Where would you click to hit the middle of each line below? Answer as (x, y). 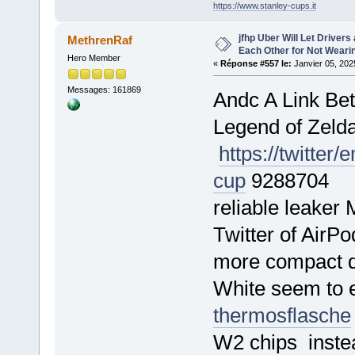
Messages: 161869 (104, 90)
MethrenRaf (100, 40)
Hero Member (94, 57)
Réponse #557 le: (256, 64)
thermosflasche (282, 315)
